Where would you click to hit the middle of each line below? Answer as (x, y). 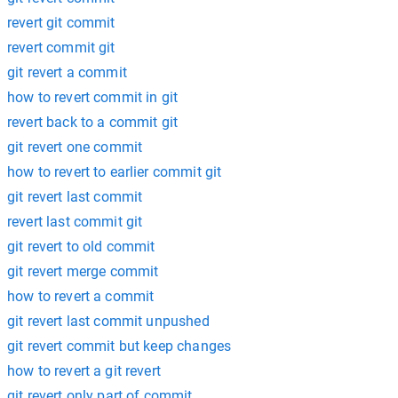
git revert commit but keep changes (119, 346)
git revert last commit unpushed (108, 321)
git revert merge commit (83, 271)
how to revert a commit (81, 296)
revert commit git (61, 48)
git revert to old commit (81, 247)
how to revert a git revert (84, 371)
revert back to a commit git (93, 122)
